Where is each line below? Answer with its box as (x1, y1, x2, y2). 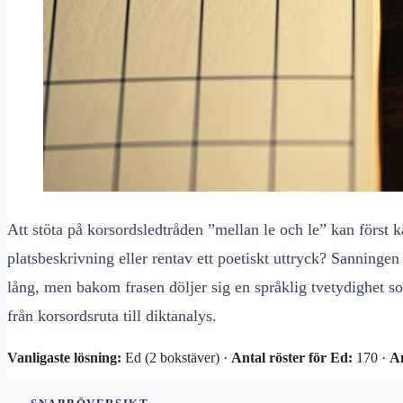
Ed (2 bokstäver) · (121, 350, 231, 366)
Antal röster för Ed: (231, 350, 353, 366)
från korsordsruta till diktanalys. (7, 307, 217, 326)
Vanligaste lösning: (7, 350, 121, 366)
